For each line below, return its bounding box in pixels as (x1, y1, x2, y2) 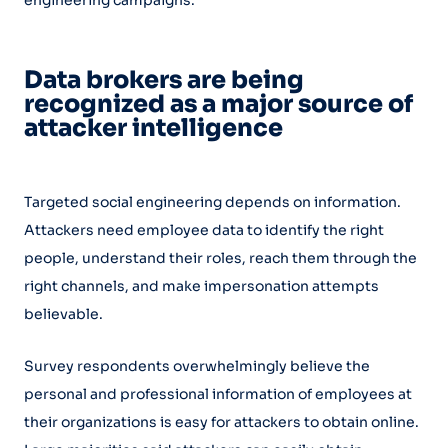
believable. (24, 304, 103, 323)
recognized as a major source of (24, 88, 413, 119)
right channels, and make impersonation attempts (24, 276, 379, 295)
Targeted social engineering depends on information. (24, 192, 401, 211)
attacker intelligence (24, 112, 283, 143)
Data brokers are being (24, 64, 304, 95)
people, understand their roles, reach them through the (24, 248, 417, 267)
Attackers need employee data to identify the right (24, 220, 384, 239)
